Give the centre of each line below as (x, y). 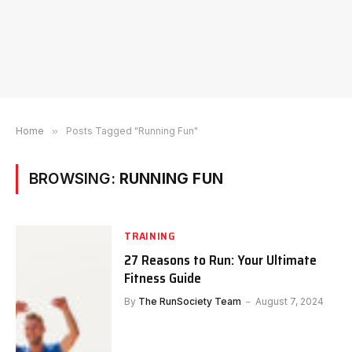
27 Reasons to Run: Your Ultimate (221, 260)
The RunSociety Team (190, 301)
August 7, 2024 (290, 301)
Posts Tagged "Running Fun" (132, 131)
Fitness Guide (163, 278)
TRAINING (150, 236)
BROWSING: (74, 179)
